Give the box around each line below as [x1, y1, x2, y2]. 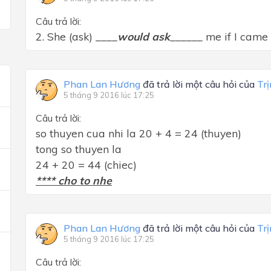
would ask [117, 30, 170, 43]
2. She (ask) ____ [36, 30, 117, 43]
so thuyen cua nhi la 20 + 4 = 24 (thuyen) [36, 126, 241, 140]
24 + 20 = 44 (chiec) [36, 158, 137, 171]
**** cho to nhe [36, 174, 112, 187]
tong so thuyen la [36, 142, 122, 155]
